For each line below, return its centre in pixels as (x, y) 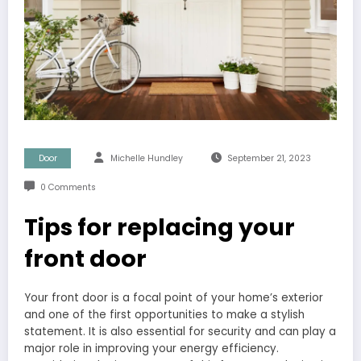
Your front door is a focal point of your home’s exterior (174, 297)
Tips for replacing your (160, 227)
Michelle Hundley (147, 158)
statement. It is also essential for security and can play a (180, 331)
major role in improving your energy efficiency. (151, 348)
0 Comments (68, 187)
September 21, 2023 (269, 158)
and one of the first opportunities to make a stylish (164, 314)
